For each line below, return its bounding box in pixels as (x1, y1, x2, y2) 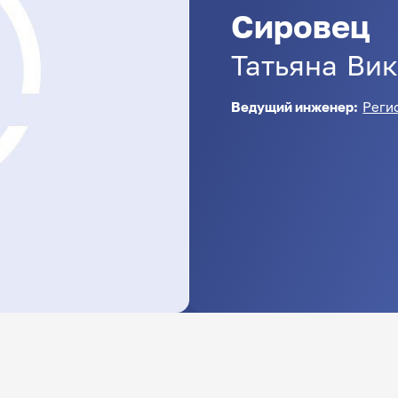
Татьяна (231, 48, 338, 82)
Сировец (231, 5, 371, 45)
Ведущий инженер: (231, 98, 362, 115)
